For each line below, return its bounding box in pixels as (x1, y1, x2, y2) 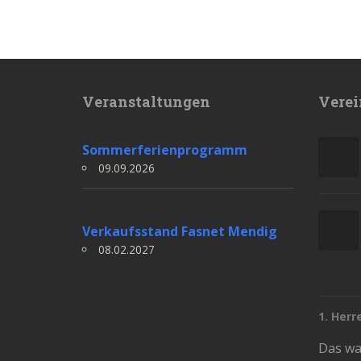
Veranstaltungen (82, 92, 210, 111)
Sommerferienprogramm (82, 141, 247, 159)
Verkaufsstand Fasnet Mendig (82, 222, 277, 240)
